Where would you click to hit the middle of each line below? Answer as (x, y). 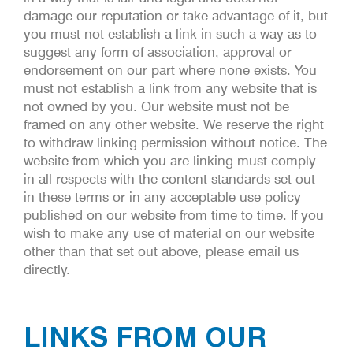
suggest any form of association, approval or (158, 52)
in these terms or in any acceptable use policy (162, 197)
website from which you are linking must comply (170, 160)
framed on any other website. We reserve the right (174, 124)
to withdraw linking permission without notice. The (175, 142)
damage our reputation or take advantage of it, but (176, 15)
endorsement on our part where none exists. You (170, 70)
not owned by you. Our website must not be (156, 106)
